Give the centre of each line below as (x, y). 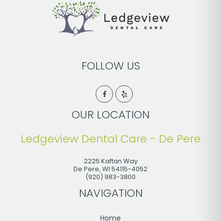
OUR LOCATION (110, 115)
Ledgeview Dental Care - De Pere (110, 139)
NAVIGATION (110, 193)
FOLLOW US (110, 66)
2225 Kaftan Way (110, 161)
